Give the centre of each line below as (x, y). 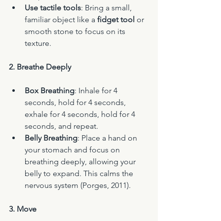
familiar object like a (61, 20)
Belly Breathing (51, 138)
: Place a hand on (108, 138)
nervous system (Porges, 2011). (78, 185)
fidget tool (116, 20)
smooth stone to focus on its (76, 32)
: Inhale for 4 (97, 91)
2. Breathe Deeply (40, 67)
